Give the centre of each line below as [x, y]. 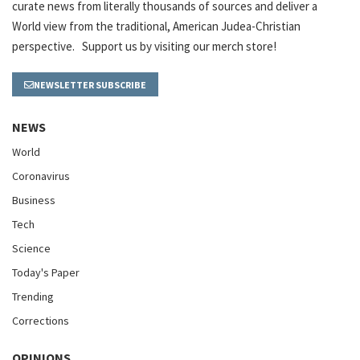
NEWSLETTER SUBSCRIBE [90, 85]
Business [34, 200]
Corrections [41, 321]
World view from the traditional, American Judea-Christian [156, 27]
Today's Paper [46, 273]
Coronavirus [41, 176]
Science [31, 249]
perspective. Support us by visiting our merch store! [144, 47]
